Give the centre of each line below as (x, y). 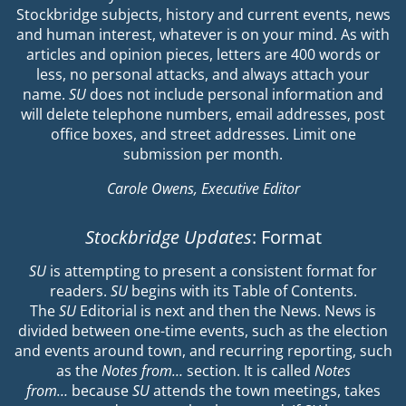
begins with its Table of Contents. (242, 291)
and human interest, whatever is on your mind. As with (203, 34)
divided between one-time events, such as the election (203, 331)
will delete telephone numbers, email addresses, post (203, 114)
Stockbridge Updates (168, 237)
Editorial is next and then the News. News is (226, 311)
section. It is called (248, 371)
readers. (80, 291)
